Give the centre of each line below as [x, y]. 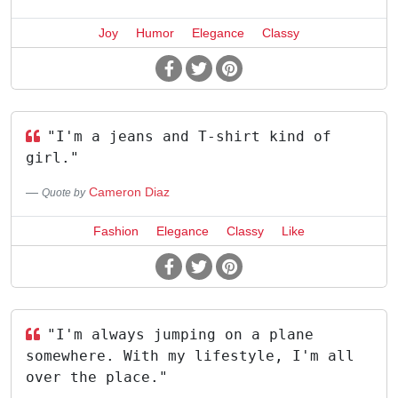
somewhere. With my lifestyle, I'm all [190, 356]
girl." [52, 158]
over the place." [97, 377]
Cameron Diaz [129, 192]
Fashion [116, 231]
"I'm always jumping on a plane [180, 334]
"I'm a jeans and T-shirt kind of [189, 136]
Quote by [64, 193]
